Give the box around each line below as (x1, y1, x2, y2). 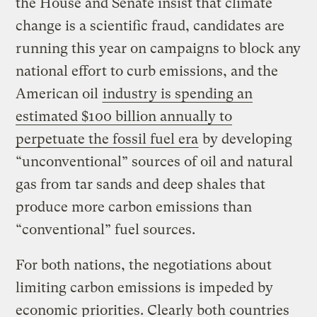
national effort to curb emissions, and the (16, 62, 279, 79)
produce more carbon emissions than (16, 198, 253, 215)
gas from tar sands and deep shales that (16, 175, 266, 192)
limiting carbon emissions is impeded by (16, 279, 274, 296)
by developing (199, 130, 293, 147)
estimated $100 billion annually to (16, 108, 233, 125)
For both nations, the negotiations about (16, 256, 272, 273)
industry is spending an (103, 85, 253, 102)
